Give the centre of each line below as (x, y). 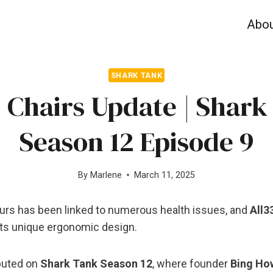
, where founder (191, 263)
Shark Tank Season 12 (96, 263)
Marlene (106, 175)
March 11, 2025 (164, 175)
